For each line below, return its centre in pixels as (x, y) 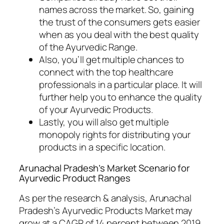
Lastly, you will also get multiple (104, 122)
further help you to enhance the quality (121, 97)
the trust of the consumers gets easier (120, 22)
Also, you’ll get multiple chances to (112, 60)
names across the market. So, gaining (117, 10)
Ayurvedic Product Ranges (75, 178)
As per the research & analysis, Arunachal (105, 198)
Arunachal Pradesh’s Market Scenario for (105, 168)
